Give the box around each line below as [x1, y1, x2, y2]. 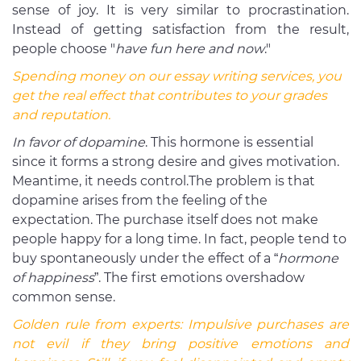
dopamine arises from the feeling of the [12, 193, 268, 209]
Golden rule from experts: [12, 317, 188, 333]
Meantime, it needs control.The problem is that [12, 173, 315, 189]
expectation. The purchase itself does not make [12, 212, 318, 228]
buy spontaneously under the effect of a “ [12, 251, 278, 267]
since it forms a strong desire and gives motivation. [12, 154, 339, 170]
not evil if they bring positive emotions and [12, 336, 349, 352]
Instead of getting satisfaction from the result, [12, 22, 349, 38]
